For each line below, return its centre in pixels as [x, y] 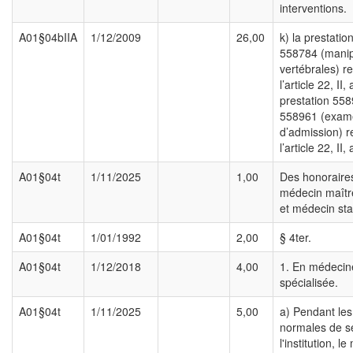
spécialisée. [309, 282]
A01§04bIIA [48, 37]
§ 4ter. [295, 238]
